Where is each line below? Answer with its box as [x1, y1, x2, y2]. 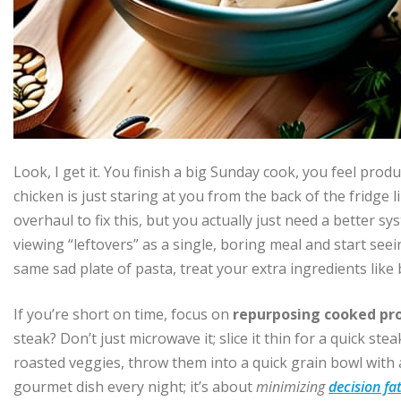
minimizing [256, 377, 328, 397]
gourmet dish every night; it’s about [13, 377, 256, 397]
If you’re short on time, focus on [13, 304, 233, 325]
